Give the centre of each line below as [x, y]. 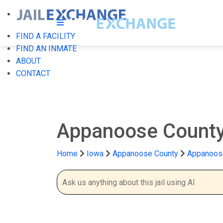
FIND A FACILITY [46, 36]
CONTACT [33, 73]
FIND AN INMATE [46, 49]
